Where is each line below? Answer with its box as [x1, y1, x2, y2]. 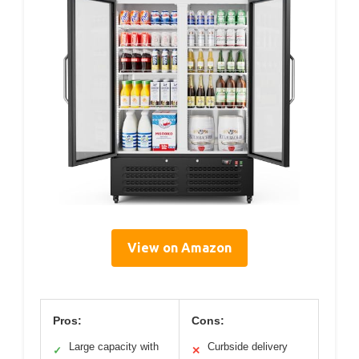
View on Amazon [127, 240, 232, 255]
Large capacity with [69, 340, 159, 353]
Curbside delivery [208, 340, 288, 353]
